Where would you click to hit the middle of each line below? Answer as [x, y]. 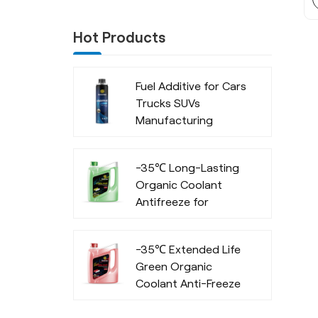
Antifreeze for [172, 202]
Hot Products [120, 38]
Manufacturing [175, 121]
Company [161, 138]
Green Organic [174, 266]
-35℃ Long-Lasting [188, 168]
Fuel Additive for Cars [191, 87]
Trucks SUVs [168, 104]
